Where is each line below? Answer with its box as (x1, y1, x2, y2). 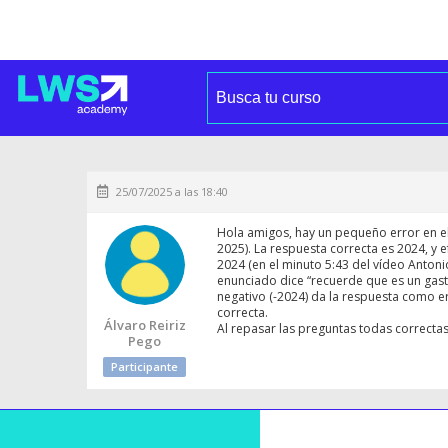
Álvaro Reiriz (103, 316, 186, 334)
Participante (111, 359, 178, 374)
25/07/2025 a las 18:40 (116, 184, 228, 199)
